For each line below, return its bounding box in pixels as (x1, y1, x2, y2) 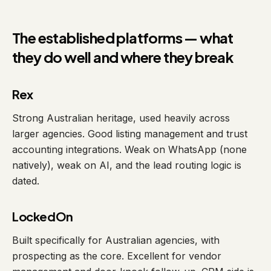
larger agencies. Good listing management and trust (12, 128, 247, 140)
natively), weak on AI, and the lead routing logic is (12, 159, 241, 171)
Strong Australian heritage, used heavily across (12, 112, 230, 124)
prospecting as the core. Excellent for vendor (12, 250, 221, 262)
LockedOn (12, 209, 73, 224)
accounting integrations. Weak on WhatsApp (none (12, 143, 247, 155)
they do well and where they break (12, 48, 234, 66)
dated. (12, 175, 39, 187)
